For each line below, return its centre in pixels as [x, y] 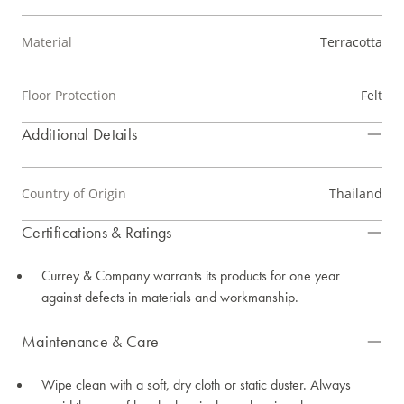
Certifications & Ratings [97, 233]
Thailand [356, 194]
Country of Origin [74, 194]
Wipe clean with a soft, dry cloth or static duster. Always [196, 385]
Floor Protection [69, 96]
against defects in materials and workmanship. [170, 298]
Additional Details [80, 134]
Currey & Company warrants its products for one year [191, 276]
